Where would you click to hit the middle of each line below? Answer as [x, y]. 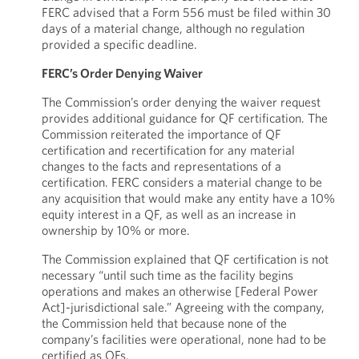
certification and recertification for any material [168, 150]
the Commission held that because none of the [164, 323]
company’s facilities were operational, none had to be [184, 339]
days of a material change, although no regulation [173, 28]
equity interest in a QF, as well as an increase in [168, 214]
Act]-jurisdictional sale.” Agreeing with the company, [183, 307]
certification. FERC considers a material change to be [182, 182]
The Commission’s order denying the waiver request [181, 102]
